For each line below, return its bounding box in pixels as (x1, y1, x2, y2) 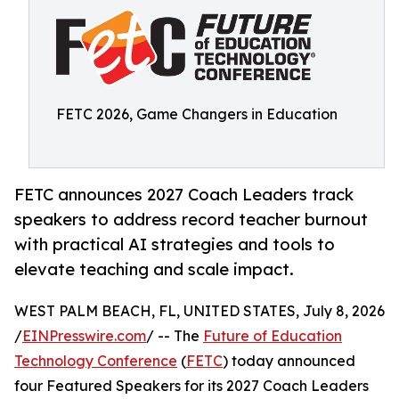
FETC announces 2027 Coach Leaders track (14, 184, 354, 205)
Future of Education (203, 327, 342, 346)
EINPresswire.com (22, 327, 146, 346)
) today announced (223, 352, 355, 370)
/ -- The (146, 327, 203, 346)
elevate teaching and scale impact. (14, 259, 294, 280)
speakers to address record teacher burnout (14, 209, 368, 230)
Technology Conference (14, 352, 177, 370)
